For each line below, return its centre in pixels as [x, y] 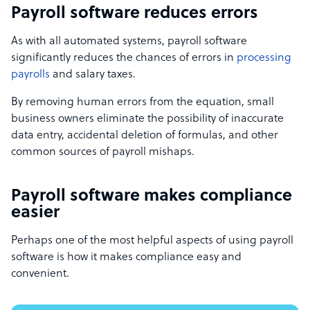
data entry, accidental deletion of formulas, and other [145, 136]
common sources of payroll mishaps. [103, 153]
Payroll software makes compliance [152, 197]
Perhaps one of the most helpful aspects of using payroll [152, 241]
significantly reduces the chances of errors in [124, 58]
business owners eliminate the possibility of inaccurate [147, 119]
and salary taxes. [93, 75]
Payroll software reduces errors [135, 14]
